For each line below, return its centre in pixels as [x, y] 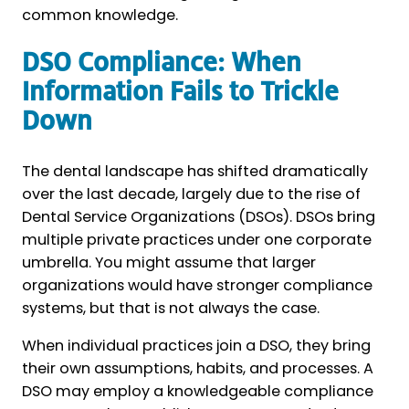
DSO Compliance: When [162, 63]
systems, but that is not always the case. [171, 308]
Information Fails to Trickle [180, 92]
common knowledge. [100, 16]
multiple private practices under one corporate [197, 239]
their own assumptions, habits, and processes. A [198, 368]
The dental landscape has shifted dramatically [195, 171]
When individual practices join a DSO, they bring [196, 345]
